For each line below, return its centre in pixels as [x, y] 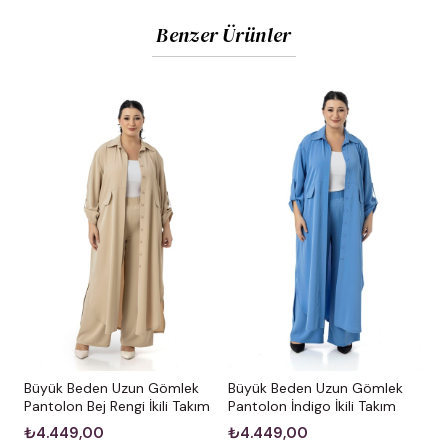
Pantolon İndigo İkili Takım [312, 406]
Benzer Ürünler [224, 35]
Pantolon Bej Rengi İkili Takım [117, 406]
